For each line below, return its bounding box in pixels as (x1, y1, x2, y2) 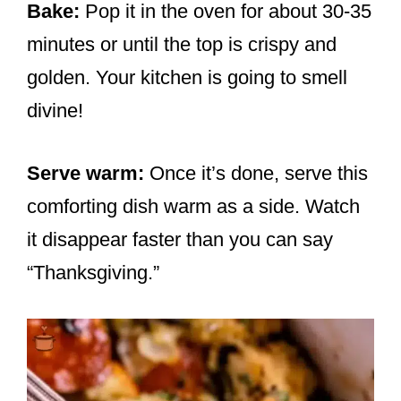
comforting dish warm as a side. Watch (27, 195, 360, 218)
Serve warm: (27, 162, 144, 185)
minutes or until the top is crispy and (27, 33, 337, 56)
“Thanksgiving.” (27, 261, 159, 285)
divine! (27, 99, 83, 123)
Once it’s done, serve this (144, 162, 368, 185)
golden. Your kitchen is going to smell (27, 66, 347, 90)
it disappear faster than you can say (27, 228, 333, 252)
